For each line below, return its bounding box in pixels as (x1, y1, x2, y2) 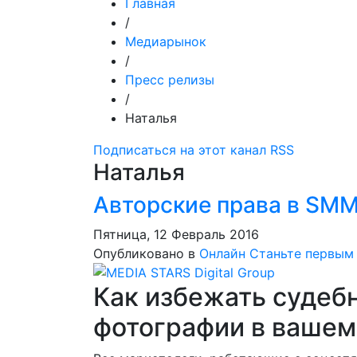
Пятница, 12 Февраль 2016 (93, 226, 259, 242)
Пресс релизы (125, 72, 214, 88)
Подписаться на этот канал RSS (93, 142, 294, 158)
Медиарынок (125, 33, 206, 49)
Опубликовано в (93, 245, 195, 261)
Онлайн (199, 245, 245, 261)
